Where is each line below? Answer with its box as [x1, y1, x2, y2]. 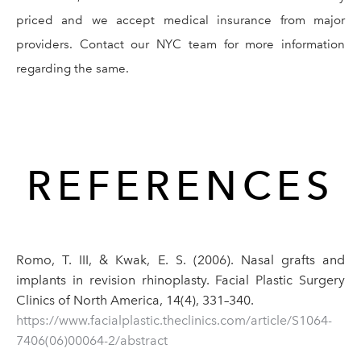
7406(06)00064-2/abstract [16, 332, 168, 348]
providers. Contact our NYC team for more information [16, 36, 345, 52]
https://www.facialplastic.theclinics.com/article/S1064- [16, 312, 332, 328]
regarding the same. [16, 60, 129, 76]
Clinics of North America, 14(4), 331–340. [16, 292, 254, 308]
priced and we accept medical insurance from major [16, 12, 345, 27]
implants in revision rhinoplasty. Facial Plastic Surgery [16, 272, 345, 288]
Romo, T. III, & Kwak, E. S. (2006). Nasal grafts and [16, 251, 345, 268]
